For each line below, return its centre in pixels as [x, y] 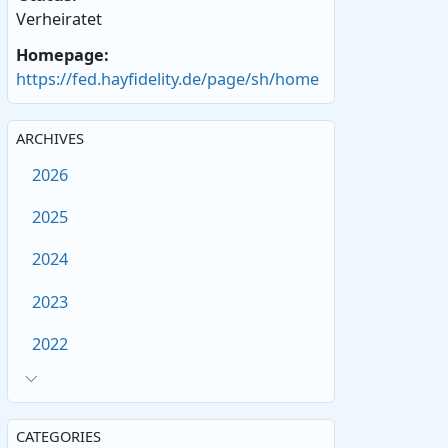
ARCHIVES [50, 137]
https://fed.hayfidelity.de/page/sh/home [168, 78]
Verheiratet [59, 18]
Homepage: [63, 54]
